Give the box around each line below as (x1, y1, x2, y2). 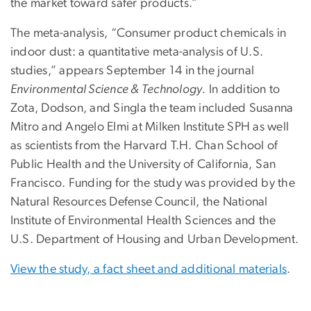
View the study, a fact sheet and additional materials (10, 263, 287, 276)
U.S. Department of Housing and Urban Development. (10, 233, 299, 246)
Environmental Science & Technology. (10, 83, 206, 96)
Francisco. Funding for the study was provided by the (10, 177, 295, 190)
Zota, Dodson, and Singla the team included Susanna (10, 102, 294, 115)
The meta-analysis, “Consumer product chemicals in (10, 27, 287, 40)
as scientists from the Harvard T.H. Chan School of (10, 140, 278, 153)
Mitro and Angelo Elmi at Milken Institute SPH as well (10, 121, 289, 134)
